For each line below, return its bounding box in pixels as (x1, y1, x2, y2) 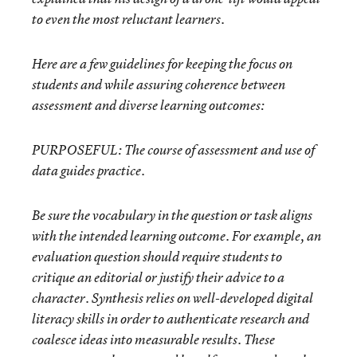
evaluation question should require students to (32, 248, 282, 265)
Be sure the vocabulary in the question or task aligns (32, 206, 312, 224)
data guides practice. (32, 162, 145, 179)
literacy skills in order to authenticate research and (32, 310, 309, 328)
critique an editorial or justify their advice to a (32, 269, 284, 286)
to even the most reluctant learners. (32, 10, 225, 28)
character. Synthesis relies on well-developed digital (32, 289, 313, 307)
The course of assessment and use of (122, 141, 315, 159)
